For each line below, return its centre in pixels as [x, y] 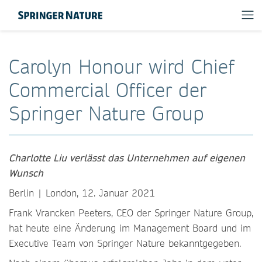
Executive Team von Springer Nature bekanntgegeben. [127, 243]
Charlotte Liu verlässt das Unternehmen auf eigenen [127, 158]
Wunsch [26, 173]
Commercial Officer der [108, 90]
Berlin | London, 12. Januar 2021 [82, 193]
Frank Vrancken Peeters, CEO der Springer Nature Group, [131, 213]
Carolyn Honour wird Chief [122, 66]
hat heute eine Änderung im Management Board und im [130, 228]
